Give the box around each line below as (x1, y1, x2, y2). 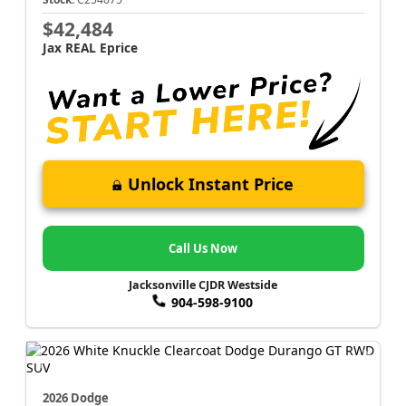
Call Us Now (169, 239, 237, 256)
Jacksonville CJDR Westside (129, 277, 277, 294)
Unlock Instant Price (128, 173, 294, 196)
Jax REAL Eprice (42, 38, 138, 56)
